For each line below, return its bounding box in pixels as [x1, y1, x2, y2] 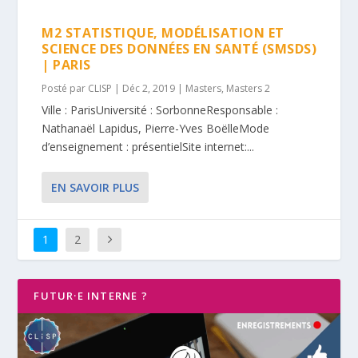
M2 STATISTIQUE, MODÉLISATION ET [42, 24, 284, 42]
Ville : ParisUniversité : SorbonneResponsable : [42, 102, 279, 117]
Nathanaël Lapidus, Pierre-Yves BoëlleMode [42, 121, 270, 136]
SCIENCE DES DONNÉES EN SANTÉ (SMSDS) [42, 40, 317, 58]
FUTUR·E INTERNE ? [34, 288, 148, 303]
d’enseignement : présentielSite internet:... [42, 139, 255, 154]
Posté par [42, 82, 89, 95]
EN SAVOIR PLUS [51, 180, 140, 195]
